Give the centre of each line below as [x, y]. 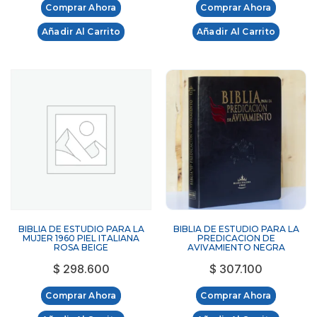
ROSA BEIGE [81, 247]
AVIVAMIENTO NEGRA [236, 247]
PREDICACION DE [236, 238]
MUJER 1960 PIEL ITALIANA [81, 238]
